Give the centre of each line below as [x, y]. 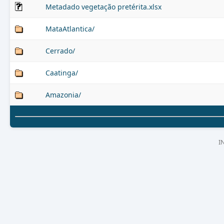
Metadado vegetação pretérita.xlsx [103, 7]
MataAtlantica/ [70, 29]
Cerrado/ [60, 51]
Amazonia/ [63, 95]
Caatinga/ [62, 73]
